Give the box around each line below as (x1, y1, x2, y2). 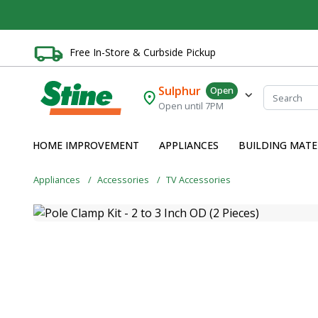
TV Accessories (166, 172, 231, 186)
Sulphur (158, 83, 202, 99)
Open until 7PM (158, 99, 224, 113)
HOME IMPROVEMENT (33, 138, 139, 153)
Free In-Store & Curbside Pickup (70, 45, 216, 59)
